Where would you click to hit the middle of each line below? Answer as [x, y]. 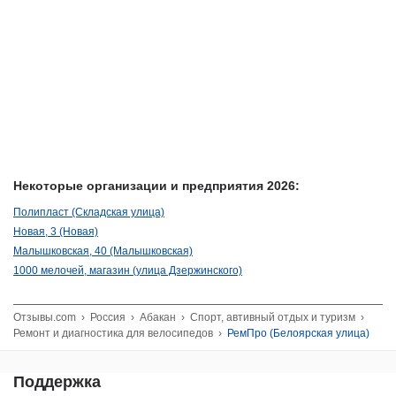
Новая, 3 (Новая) [56, 231]
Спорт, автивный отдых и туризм [273, 317]
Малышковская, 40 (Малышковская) [103, 251]
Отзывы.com [45, 317]
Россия [108, 317]
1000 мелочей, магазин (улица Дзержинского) [128, 270]
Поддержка [57, 381]
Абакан [158, 317]
